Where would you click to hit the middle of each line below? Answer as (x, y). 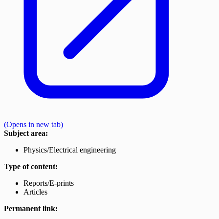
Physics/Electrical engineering (70, 150)
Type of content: (31, 167)
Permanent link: (31, 209)
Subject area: (26, 133)
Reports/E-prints (49, 183)
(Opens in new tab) (33, 125)
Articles (35, 192)
